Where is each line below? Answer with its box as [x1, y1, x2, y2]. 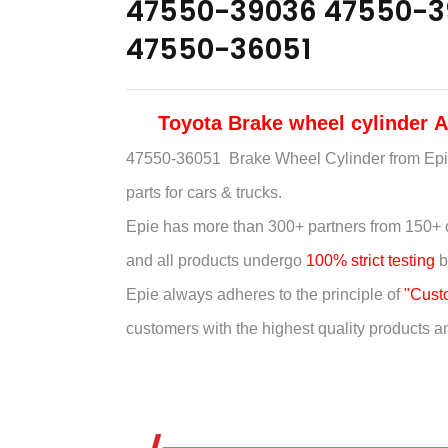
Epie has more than [125, 217, 268, 235]
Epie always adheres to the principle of [125, 285, 404, 303]
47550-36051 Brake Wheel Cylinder [125, 149, 385, 167]
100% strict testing [305, 251, 435, 269]
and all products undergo [125, 251, 306, 269]
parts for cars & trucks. [125, 183, 282, 201]
